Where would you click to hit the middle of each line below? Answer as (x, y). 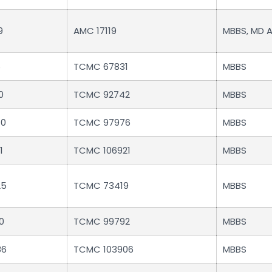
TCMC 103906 (104, 250)
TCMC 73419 (101, 186)
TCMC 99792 (102, 222)
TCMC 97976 (102, 123)
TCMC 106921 (102, 151)
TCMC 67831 (101, 67)
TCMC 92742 (102, 95)
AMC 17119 (95, 31)
